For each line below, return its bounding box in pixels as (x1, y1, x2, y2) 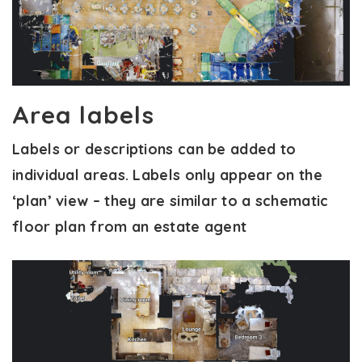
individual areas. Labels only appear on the (12, 166, 322, 185)
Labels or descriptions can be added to (12, 140, 297, 159)
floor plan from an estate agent (12, 217, 247, 237)
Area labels (12, 99, 154, 131)
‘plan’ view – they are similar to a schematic (12, 192, 329, 211)
